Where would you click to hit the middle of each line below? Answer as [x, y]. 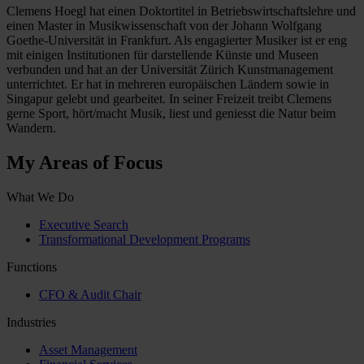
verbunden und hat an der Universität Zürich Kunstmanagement [170, 69]
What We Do [40, 197]
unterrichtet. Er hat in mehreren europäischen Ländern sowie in [168, 84]
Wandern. [31, 128]
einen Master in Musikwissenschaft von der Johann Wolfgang [164, 25]
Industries [31, 322]
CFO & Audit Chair [90, 294]
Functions [32, 266]
